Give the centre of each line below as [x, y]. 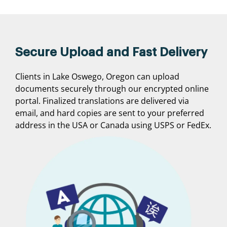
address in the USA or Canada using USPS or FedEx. [113, 125]
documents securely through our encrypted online [112, 89]
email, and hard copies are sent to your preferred [110, 113]
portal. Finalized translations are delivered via [102, 101]
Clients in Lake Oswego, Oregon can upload [97, 77]
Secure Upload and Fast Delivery [111, 52]
